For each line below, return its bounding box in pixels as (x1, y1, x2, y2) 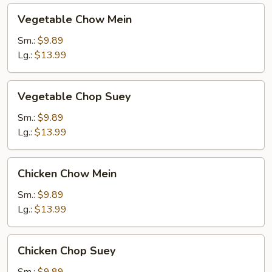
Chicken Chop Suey (18, 243, 115, 258)
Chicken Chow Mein (18, 166, 117, 181)
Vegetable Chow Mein (18, 12, 132, 27)
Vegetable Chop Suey (18, 89, 131, 104)
